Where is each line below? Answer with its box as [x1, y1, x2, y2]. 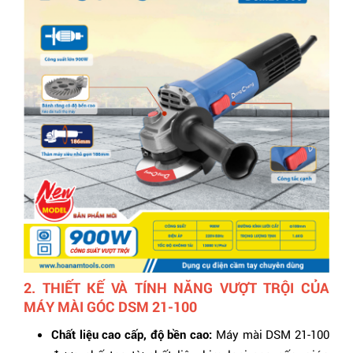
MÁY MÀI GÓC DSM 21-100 [24, 296, 197, 316]
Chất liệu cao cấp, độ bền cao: [51, 325, 213, 342]
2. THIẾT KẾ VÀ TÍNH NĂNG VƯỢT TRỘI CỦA [24, 277, 329, 297]
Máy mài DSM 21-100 [212, 325, 330, 342]
